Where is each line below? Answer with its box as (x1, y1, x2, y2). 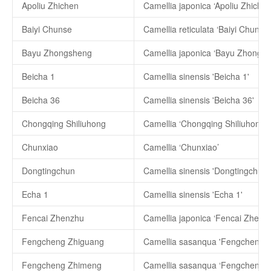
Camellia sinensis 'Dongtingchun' (143, 165, 269, 177)
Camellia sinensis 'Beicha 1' (143, 70, 249, 82)
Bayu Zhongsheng (22, 47, 92, 59)
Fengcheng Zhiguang (22, 235, 104, 247)
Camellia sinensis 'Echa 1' (143, 188, 243, 200)
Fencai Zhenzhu (22, 212, 84, 224)
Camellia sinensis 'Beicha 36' (143, 94, 254, 106)
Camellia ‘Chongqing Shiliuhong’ (143, 117, 267, 129)
